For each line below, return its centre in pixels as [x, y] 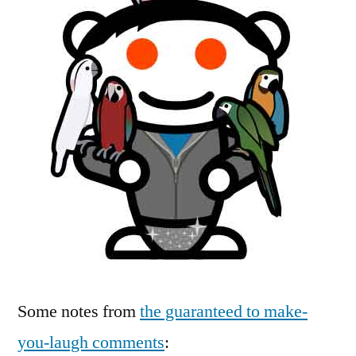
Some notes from [79, 311]
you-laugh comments [91, 342]
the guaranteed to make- [224, 311]
